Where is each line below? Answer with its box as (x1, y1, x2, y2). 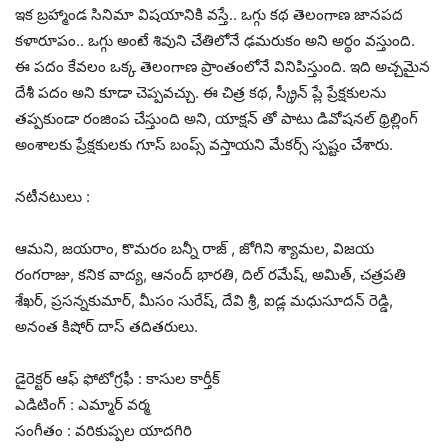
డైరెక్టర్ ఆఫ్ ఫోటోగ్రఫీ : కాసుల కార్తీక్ (15, 368, 220, 388)
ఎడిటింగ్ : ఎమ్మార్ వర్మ (15, 394, 150, 414)
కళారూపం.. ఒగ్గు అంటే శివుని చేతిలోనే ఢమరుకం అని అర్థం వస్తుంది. (15, 30, 415, 50)
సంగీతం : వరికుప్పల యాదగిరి (15, 420, 192, 440)
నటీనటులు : (15, 186, 90, 206)
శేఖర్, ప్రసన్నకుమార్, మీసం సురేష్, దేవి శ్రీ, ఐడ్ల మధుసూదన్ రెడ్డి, (15, 290, 393, 310)
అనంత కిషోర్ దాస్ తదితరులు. (15, 316, 198, 336)
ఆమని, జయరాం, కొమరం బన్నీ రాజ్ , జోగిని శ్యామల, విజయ (15, 238, 374, 258)
